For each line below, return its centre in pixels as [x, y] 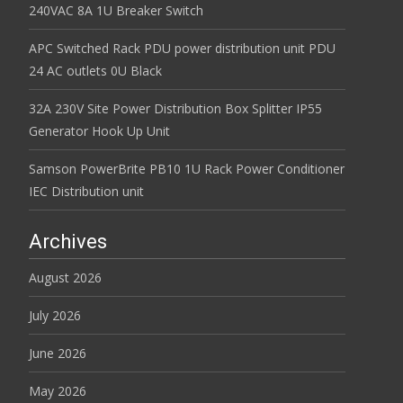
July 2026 [55, 315]
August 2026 [65, 278]
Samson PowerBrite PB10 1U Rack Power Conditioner [187, 169]
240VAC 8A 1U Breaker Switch [116, 10]
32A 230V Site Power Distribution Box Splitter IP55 [175, 108]
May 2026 [58, 391]
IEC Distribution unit [86, 191]
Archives [68, 242]
